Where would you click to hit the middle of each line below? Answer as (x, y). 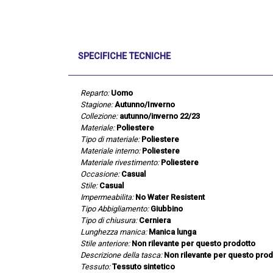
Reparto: (95, 93)
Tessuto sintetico (144, 266)
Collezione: (99, 116)
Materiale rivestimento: (120, 162)
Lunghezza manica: (114, 232)
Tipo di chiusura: (109, 220)
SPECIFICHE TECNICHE (124, 56)
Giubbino (167, 208)
